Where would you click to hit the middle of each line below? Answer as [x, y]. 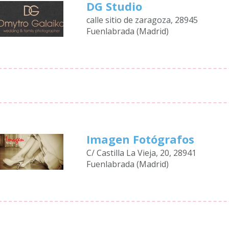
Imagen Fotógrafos [141, 139]
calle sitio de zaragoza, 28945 [142, 20]
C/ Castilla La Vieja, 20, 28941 [142, 153]
